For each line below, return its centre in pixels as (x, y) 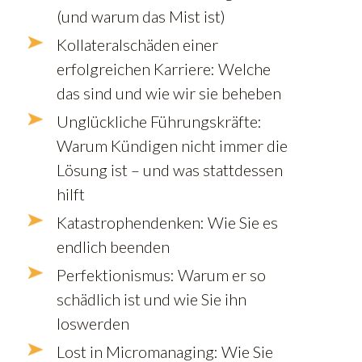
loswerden (93, 323)
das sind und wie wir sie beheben (169, 93)
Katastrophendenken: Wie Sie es (167, 222)
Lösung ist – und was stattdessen (170, 169)
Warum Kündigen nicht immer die (172, 145)
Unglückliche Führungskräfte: (159, 121)
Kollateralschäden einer (137, 44)
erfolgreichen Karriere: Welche (164, 68)
